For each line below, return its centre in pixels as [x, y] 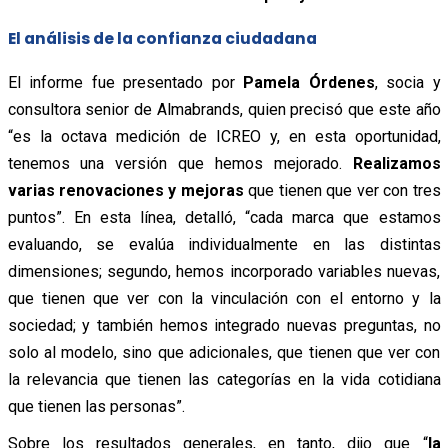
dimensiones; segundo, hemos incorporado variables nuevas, [224, 271]
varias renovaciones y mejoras [125, 190]
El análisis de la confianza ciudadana [162, 38]
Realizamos [396, 163]
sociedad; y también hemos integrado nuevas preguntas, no [224, 325]
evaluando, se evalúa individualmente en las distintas [224, 244]
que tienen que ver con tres [342, 190]
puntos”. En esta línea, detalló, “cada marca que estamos [224, 217]
